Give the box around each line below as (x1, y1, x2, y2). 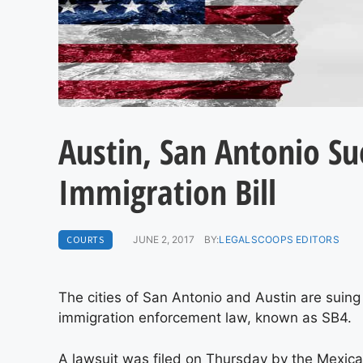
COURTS (66, 233, 105, 246)
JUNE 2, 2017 (132, 233, 194, 246)
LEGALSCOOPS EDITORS (219, 233, 340, 246)
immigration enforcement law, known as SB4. (58, 310, 352, 326)
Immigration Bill (58, 169, 276, 215)
